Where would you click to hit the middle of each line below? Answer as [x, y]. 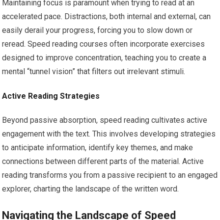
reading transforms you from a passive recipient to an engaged [110, 175]
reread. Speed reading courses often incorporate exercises [104, 44]
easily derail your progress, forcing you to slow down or [97, 30]
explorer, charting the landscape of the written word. [91, 189]
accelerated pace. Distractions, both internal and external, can [107, 17]
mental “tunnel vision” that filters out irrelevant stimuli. [94, 72]
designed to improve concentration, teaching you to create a [104, 58]
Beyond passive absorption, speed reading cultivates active [105, 120]
